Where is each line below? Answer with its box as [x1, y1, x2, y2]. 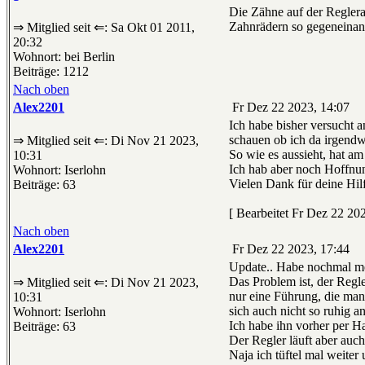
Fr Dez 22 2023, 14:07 [229, 100, 350, 115]
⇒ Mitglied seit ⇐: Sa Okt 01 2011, [13, 20, 195, 35]
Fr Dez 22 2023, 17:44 [229, 242, 350, 257]
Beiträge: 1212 [13, 64, 89, 79]
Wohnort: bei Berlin [13, 50, 115, 64]
